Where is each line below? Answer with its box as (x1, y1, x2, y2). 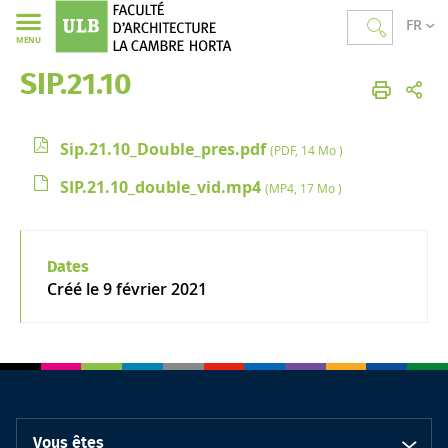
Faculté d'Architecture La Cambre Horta (20, 70, 241, 83)
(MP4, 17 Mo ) (265, 179, 342, 196)
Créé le (46, 277, 103, 300)
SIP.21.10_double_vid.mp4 (60, 175, 265, 198)
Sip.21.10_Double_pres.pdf (60, 137, 270, 160)
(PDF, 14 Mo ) (270, 141, 343, 158)
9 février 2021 (102, 277, 207, 300)
